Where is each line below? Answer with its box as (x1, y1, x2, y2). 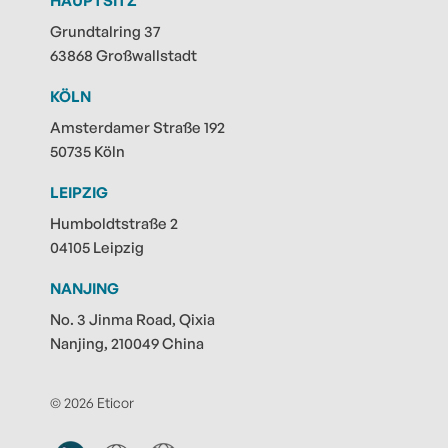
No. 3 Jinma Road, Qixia (50, 310, 215, 330)
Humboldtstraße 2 (50, 214, 178, 234)
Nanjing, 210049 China (50, 334, 204, 354)
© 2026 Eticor (50, 394, 134, 412)
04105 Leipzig (50, 238, 144, 258)
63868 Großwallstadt (50, 46, 197, 66)
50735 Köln (50, 142, 125, 162)
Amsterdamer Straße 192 (50, 118, 225, 138)
